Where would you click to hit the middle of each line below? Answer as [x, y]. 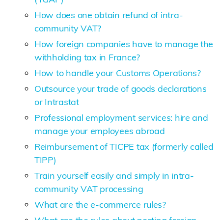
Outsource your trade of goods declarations [121, 88]
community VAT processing [89, 189]
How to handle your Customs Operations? [118, 73]
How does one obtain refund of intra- [109, 15]
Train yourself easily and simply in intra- [114, 175]
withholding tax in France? [87, 57]
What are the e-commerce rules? [100, 204]
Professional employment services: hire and [121, 117]
